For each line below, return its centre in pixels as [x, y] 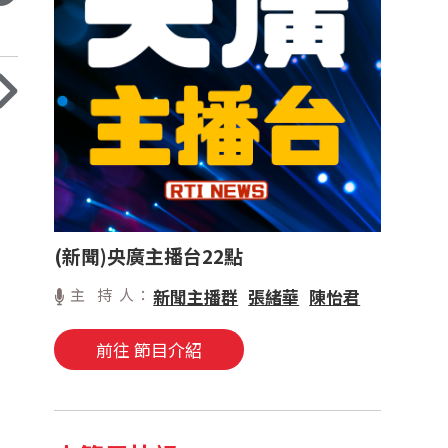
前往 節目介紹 [149, 350]
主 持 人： [112, 295]
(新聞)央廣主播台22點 [149, 256]
